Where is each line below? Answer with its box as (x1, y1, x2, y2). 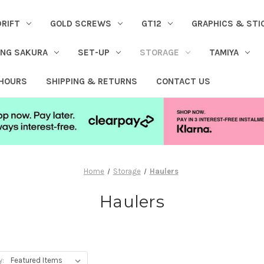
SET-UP (77, 47, 110, 58)
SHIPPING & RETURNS (45, 75, 137, 87)
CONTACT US (156, 75, 210, 87)
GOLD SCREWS (49, 18, 111, 29)
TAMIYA (209, 47, 239, 58)
